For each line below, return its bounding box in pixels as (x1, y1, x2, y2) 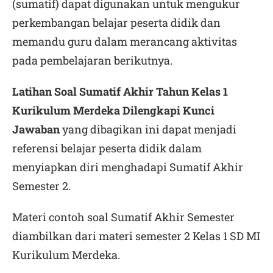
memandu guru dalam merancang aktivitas (12, 34, 237, 49)
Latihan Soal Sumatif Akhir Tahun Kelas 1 (12, 84, 228, 99)
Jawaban (12, 122, 60, 136)
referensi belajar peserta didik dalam (12, 141, 202, 155)
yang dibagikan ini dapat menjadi (60, 122, 236, 136)
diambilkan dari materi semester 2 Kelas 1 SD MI (12, 229, 260, 243)
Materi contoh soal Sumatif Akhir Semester (12, 210, 235, 224)
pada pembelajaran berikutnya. (12, 53, 172, 68)
